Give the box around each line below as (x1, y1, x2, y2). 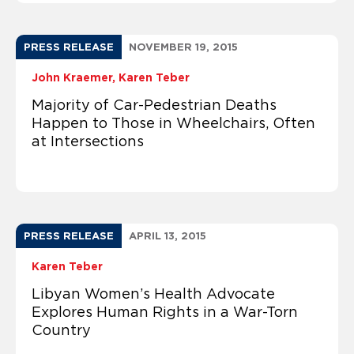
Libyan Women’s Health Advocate (32, 285, 275, 302)
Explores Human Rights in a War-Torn (32, 303, 298, 320)
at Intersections (32, 133, 144, 149)
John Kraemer (32, 70, 112, 84)
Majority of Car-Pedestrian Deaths (32, 96, 277, 113)
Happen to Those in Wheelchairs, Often (32, 115, 315, 131)
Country (32, 322, 91, 338)
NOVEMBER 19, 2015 (129, 40, 238, 53)
